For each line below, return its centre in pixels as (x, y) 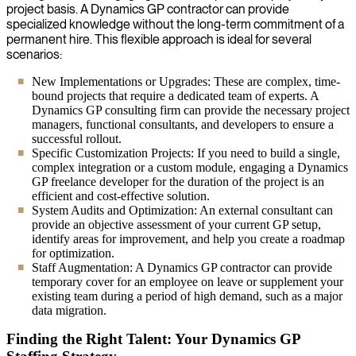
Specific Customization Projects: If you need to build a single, (186, 153)
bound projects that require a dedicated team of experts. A (175, 95)
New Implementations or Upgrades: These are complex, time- (186, 81)
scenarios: (34, 54)
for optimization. (73, 253)
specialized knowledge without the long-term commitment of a (175, 24)
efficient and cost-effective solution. (121, 195)
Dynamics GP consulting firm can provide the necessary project (191, 110)
